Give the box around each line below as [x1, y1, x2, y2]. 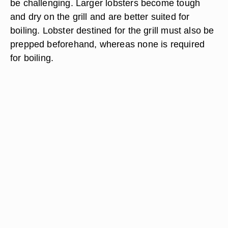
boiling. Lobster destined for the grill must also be [10, 25, 214, 36]
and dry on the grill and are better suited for [10, 11, 190, 22]
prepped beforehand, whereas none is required [10, 39, 205, 49]
